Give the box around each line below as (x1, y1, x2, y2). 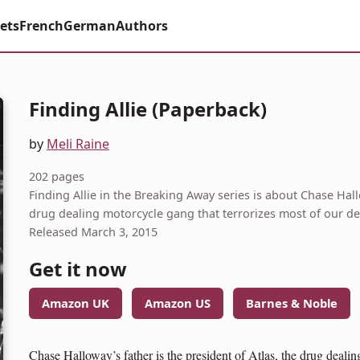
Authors (115, 16, 168, 35)
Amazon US (145, 294, 211, 311)
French (18, 16, 63, 35)
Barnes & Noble (246, 294, 337, 311)
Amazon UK (42, 294, 109, 311)
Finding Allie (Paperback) (29, 96, 267, 122)
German (63, 16, 116, 35)
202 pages (29, 169, 84, 184)
